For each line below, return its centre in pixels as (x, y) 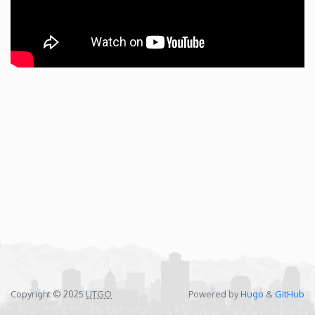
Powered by (214, 294)
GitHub (290, 294)
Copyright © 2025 (48, 294)
